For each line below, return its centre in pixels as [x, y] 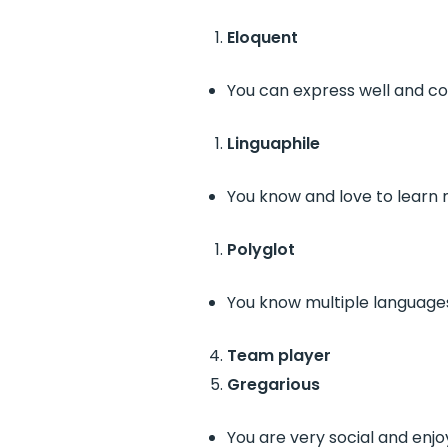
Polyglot [260, 249]
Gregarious [273, 384]
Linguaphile [273, 143]
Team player [278, 355]
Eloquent [262, 37]
